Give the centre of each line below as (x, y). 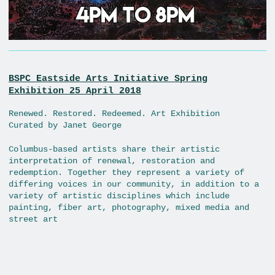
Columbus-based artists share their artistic (114, 149)
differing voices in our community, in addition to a (134, 184)
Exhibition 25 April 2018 (75, 91)
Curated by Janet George (65, 126)
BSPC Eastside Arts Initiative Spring (108, 79)
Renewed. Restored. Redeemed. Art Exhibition (114, 114)
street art (33, 219)
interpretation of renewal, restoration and (112, 161)
